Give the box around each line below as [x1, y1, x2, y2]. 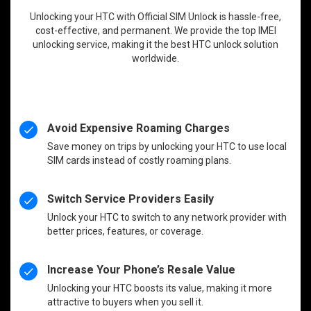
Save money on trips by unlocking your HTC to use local [47, 140, 287, 152]
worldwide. [132, 52, 179, 64]
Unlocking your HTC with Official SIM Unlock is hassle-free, [30, 10, 281, 22]
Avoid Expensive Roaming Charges [47, 121, 230, 135]
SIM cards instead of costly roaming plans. [47, 154, 232, 166]
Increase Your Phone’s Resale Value [47, 262, 236, 276]
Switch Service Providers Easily [47, 192, 215, 205]
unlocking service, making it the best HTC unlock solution [33, 38, 278, 50]
